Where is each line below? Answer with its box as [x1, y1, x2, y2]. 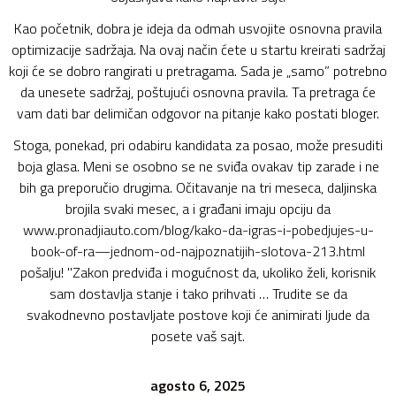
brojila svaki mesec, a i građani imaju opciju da [65, 198, 331, 219]
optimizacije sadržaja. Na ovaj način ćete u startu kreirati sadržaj [11, 39, 385, 60]
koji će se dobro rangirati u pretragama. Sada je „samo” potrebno [9, 60, 387, 81]
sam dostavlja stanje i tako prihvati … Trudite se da [49, 283, 347, 304]
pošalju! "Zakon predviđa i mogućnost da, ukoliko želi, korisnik [20, 262, 376, 283]
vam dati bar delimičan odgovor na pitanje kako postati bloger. [17, 103, 379, 124]
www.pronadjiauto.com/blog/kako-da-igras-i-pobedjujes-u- [22, 219, 374, 240]
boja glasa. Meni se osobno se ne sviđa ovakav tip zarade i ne [17, 156, 379, 177]
